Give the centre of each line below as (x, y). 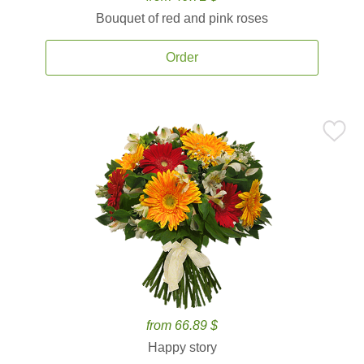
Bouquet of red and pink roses (182, 18)
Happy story (182, 347)
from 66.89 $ (182, 325)
